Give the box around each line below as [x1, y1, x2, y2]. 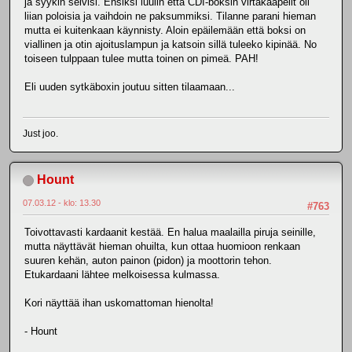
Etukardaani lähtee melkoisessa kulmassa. [24, 269, 220, 281]
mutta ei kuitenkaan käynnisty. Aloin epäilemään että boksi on [24, 24, 306, 36]
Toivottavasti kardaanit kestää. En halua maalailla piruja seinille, [24, 226, 316, 239]
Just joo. [23, 128, 58, 140]
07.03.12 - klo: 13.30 [23, 198, 101, 208]
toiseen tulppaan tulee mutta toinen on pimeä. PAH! [24, 52, 258, 64]
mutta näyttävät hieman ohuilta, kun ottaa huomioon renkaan [24, 240, 300, 253]
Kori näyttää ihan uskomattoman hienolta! [24, 297, 214, 310]
